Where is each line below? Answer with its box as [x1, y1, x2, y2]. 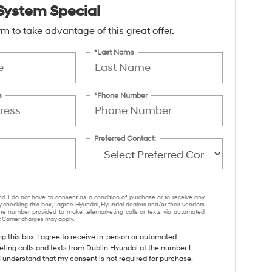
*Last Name [94, 47, 135, 57]
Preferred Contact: [94, 134, 157, 143]
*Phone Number [94, 90, 148, 100]
